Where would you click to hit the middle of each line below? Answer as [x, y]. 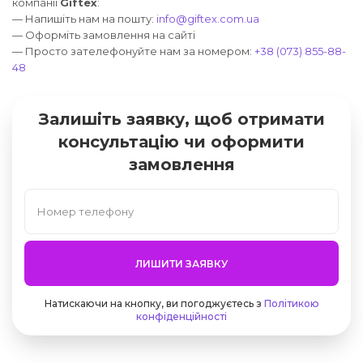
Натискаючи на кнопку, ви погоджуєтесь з [154, 304]
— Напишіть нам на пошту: [84, 19]
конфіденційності [181, 317]
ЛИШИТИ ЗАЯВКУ [181, 263]
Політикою [291, 304]
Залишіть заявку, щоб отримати [181, 120]
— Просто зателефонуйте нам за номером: [133, 51]
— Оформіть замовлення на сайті [104, 35]
